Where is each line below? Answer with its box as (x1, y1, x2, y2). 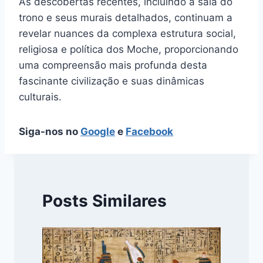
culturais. (19, 90, 62, 103)
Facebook (126, 125, 173, 137)
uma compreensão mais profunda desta (19, 59, 207, 71)
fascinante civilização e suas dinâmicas (19, 75, 204, 87)
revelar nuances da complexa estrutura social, (19, 27, 236, 39)
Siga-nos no (19, 125, 80, 137)
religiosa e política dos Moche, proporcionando (19, 43, 238, 55)
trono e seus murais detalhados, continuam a (19, 11, 232, 23)
